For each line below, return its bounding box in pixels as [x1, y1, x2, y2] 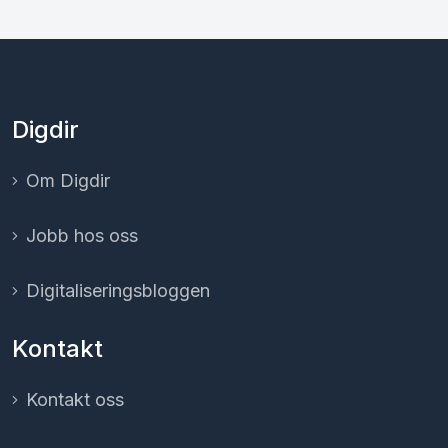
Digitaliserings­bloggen [26, 279, 210, 301]
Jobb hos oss [26, 224, 138, 246]
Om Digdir [26, 169, 110, 191]
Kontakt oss [26, 388, 124, 410]
